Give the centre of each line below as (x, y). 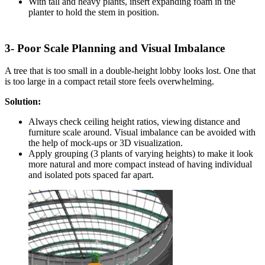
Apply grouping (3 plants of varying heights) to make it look (141, 154)
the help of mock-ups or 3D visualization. (106, 143)
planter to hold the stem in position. (94, 12)
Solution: (23, 102)
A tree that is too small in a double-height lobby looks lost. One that (130, 71)
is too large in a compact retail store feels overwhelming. (109, 82)
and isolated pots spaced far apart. (91, 175)
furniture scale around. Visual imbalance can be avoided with (142, 132)
